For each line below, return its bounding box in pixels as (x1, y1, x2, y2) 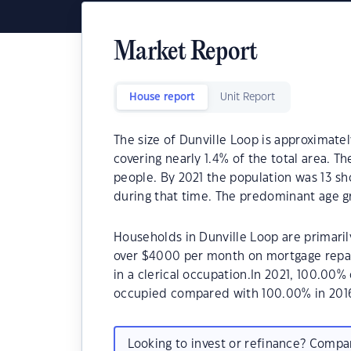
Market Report (114, 39, 258, 67)
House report (129, 92, 195, 102)
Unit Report (220, 92, 275, 102)
